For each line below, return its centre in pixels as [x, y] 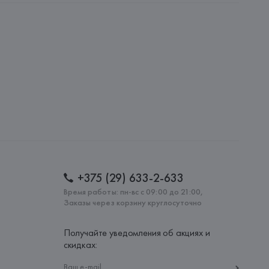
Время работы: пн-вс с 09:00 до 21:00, [133, 192]
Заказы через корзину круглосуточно [133, 202]
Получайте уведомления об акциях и [137, 233]
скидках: [80, 245]
